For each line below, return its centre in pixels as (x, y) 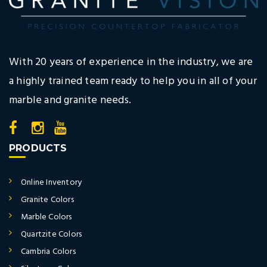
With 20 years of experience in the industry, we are (131, 62)
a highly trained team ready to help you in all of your (133, 81)
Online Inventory (52, 182)
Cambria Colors (48, 252)
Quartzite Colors (52, 234)
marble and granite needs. (70, 100)
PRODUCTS (38, 148)
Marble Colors (46, 217)
